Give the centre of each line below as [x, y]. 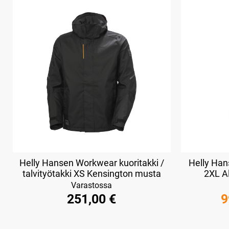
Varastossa [92, 185]
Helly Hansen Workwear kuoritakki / [91, 163]
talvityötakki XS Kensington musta [91, 174]
